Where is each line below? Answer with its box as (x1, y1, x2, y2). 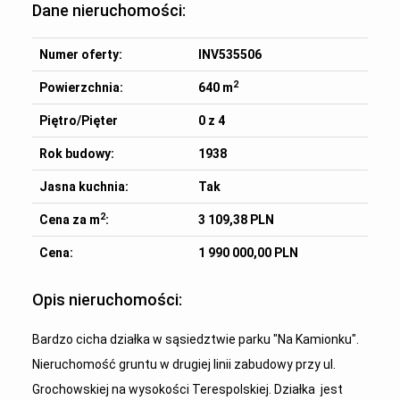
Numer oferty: (38, 47, 122, 62)
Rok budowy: (38, 146, 114, 161)
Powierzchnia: (38, 80, 123, 95)
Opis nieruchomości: (31, 290, 182, 309)
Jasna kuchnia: (38, 179, 129, 194)
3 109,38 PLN (197, 212, 274, 227)
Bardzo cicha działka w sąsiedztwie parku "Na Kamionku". (31, 332, 359, 346)
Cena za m (38, 212, 100, 227)
